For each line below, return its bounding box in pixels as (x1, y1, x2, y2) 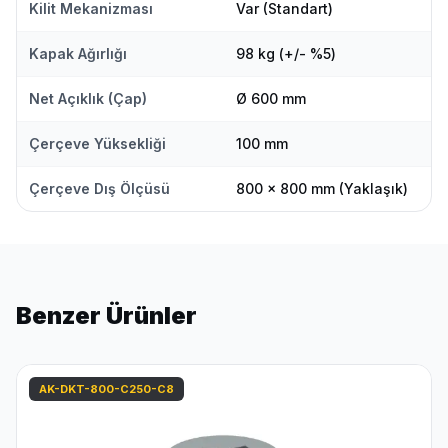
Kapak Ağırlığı (29, 45, 127, 63)
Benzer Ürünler (16, 301, 197, 331)
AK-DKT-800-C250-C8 (39, 382, 174, 397)
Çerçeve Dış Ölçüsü (29, 180, 170, 198)
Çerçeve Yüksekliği (29, 135, 166, 153)
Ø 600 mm (236, 90, 306, 108)
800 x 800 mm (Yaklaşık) (236, 180, 408, 198)
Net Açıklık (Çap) (29, 90, 147, 108)
